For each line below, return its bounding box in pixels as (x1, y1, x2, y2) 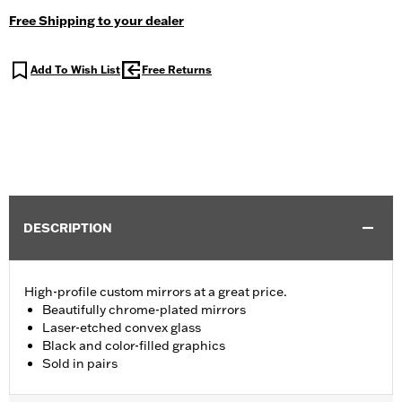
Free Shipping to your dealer (9, 13, 184, 30)
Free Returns (142, 63, 212, 77)
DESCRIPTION (23, 220, 112, 237)
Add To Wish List (31, 63, 120, 77)
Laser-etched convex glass (42, 319, 201, 336)
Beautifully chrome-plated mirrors (42, 301, 246, 319)
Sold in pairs (42, 355, 118, 372)
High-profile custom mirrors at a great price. (24, 284, 287, 301)
